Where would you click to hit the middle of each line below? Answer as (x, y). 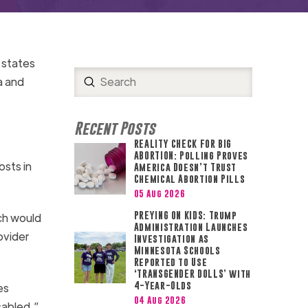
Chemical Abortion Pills (189, 178)
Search (91, 90)
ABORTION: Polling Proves (191, 155)
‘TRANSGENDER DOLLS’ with (192, 274)
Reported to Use (170, 262)
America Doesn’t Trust (185, 167)
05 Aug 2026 (159, 194)
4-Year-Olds (163, 286)
